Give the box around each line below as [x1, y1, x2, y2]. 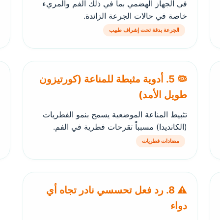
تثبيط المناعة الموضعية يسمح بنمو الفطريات [43, 110, 187, 119]
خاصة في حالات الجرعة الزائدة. [83, 11, 187, 21]
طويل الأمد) [138, 89, 187, 101]
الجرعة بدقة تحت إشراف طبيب [109, 27, 179, 33]
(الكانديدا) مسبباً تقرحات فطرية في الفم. [53, 122, 187, 132]
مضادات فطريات [142, 137, 179, 144]
